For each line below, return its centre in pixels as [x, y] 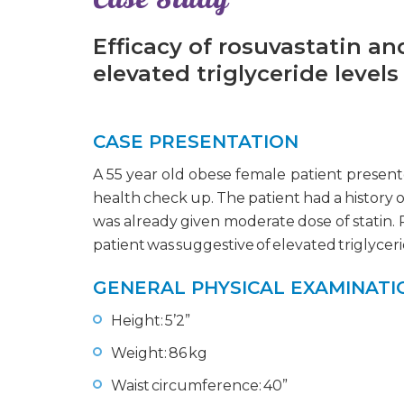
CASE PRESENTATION [196, 142]
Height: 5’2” [151, 321]
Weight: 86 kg [159, 353]
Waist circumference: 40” [199, 386]
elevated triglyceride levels [246, 73]
